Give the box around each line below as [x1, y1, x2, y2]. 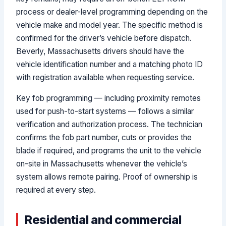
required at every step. [16, 185, 96, 195]
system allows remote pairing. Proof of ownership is [16, 172, 198, 182]
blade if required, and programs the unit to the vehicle [16, 145, 202, 155]
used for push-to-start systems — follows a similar [16, 106, 194, 116]
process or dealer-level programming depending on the [16, 7, 208, 17]
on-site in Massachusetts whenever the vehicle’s [16, 158, 188, 168]
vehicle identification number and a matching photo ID [16, 59, 203, 69]
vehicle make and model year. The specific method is [16, 20, 203, 30]
